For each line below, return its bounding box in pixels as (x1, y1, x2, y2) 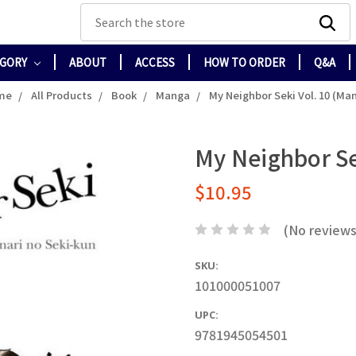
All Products (31, 87, 92, 103)
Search (93, 15, 130, 31)
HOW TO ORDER (203, 55, 285, 70)
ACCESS (135, 55, 175, 70)
